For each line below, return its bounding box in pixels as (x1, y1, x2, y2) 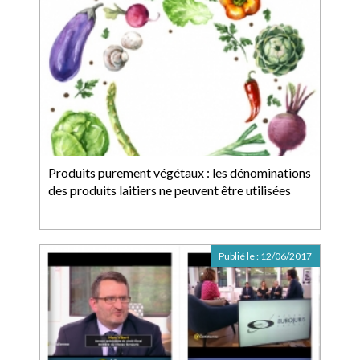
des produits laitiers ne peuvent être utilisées (48, 182, 291, 198)
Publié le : (219, 250, 260, 262)
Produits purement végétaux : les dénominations (48, 165, 311, 180)
